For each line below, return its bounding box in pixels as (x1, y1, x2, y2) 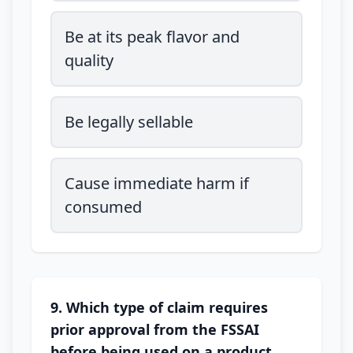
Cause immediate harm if (65, 173, 249, 194)
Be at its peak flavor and (65, 26, 240, 47)
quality (65, 50, 113, 71)
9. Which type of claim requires (50, 298, 268, 317)
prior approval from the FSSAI (50, 320, 259, 339)
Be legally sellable (65, 111, 193, 132)
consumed (65, 196, 142, 217)
